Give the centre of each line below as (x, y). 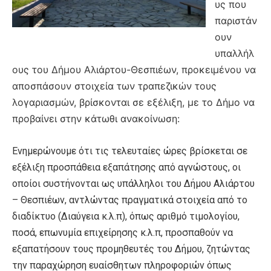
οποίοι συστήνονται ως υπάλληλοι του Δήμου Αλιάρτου (133, 183)
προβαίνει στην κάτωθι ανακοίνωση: (97, 118)
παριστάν (236, 20)
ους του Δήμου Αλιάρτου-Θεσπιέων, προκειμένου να (134, 69)
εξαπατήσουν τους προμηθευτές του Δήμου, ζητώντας (131, 249)
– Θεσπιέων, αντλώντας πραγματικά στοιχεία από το (130, 200)
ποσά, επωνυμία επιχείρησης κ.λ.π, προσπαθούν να (122, 232)
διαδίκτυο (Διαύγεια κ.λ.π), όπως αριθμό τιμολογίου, (126, 216)
